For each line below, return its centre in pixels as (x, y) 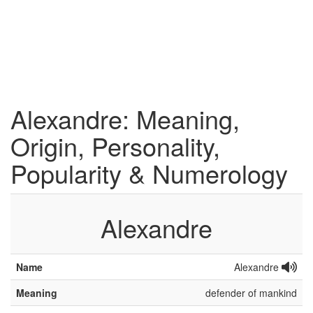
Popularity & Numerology (149, 173)
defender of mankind (251, 293)
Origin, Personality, (115, 146)
